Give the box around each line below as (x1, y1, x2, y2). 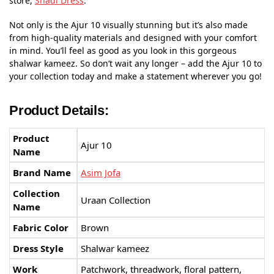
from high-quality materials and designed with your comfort (9, 32, 257, 44)
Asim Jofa (81, 166, 120, 179)
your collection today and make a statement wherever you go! (9, 70, 262, 83)
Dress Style (13, 242, 64, 254)
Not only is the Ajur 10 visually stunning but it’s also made (9, 19, 248, 31)
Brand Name (13, 166, 71, 179)
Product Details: (9, 102, 109, 118)
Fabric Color (13, 221, 68, 234)
